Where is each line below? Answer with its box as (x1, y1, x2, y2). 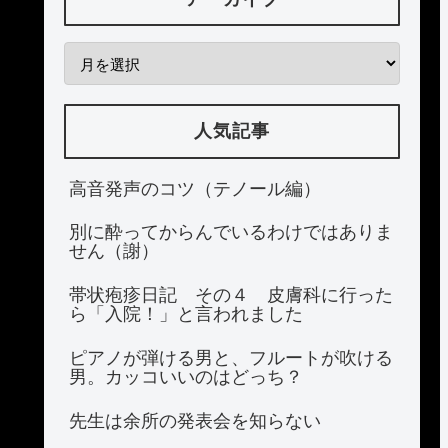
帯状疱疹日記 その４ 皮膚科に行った (69, 285, 393, 306)
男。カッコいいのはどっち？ (69, 366, 303, 387)
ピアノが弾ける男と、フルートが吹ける (69, 347, 393, 368)
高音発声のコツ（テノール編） (69, 178, 321, 199)
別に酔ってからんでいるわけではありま (69, 222, 393, 243)
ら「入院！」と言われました (69, 304, 303, 325)
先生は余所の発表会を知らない (69, 410, 321, 431)
